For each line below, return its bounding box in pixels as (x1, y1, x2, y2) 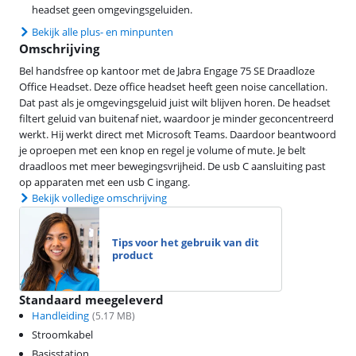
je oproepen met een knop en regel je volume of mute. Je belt (19, 142, 306, 157)
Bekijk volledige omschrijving (32, 190, 167, 205)
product (112, 248, 153, 263)
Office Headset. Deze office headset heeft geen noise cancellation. (19, 79, 327, 94)
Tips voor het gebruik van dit (112, 235, 259, 250)
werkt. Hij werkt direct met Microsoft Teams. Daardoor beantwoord (19, 126, 336, 141)
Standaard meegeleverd (19, 291, 164, 308)
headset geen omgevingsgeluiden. (32, 2, 192, 17)
